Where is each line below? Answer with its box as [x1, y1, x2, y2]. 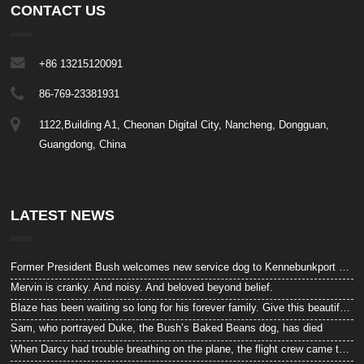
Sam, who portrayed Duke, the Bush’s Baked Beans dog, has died [11, 322, 323, 335]
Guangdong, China [39, 137, 127, 150]
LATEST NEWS [11, 206, 115, 223]
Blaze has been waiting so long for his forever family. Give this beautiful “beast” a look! [340, 301, 351, 314]
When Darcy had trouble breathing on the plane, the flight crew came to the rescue [339, 342, 350, 355]
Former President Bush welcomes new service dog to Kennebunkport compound [339, 260, 350, 273]
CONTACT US [11, 2, 106, 19]
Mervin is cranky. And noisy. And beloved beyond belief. [11, 280, 274, 293]
